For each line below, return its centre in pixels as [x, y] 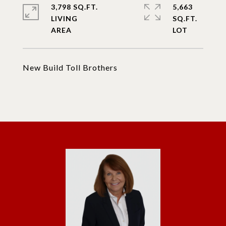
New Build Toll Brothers [70, 67]
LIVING [64, 18]
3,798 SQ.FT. [74, 7]
